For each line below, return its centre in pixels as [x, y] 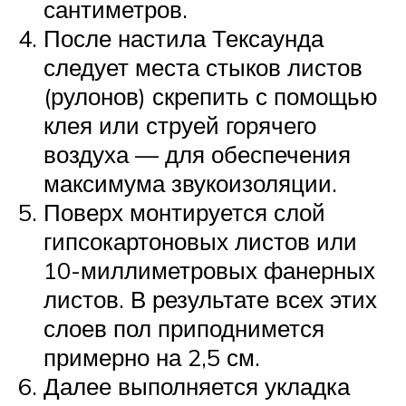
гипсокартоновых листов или [200, 242]
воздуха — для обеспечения [197, 155]
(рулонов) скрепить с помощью [211, 97]
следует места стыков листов [203, 68]
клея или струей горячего [180, 126]
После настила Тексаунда [184, 39]
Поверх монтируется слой [184, 213]
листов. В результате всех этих [210, 300]
